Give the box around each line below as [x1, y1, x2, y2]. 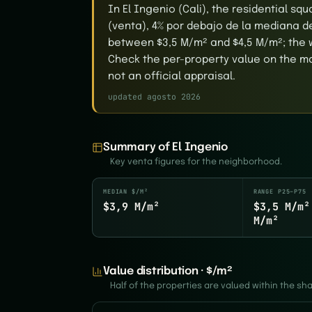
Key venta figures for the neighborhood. [110, 157, 282, 166]
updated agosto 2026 [108, 91, 201, 102]
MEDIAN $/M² [103, 187, 148, 196]
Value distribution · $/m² [103, 265, 233, 277]
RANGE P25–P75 [253, 187, 306, 196]
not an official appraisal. [108, 71, 235, 82]
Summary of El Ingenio [103, 141, 228, 153]
